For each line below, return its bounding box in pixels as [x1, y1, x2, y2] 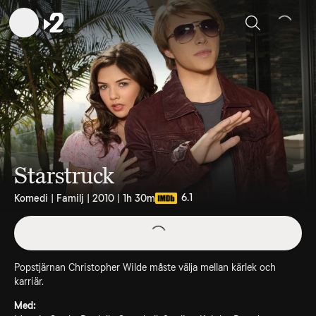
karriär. [14, 276, 44, 287]
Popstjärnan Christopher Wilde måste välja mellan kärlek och [14, 262, 276, 273]
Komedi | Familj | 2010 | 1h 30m [14, 193, 155, 204]
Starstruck [14, 162, 114, 189]
